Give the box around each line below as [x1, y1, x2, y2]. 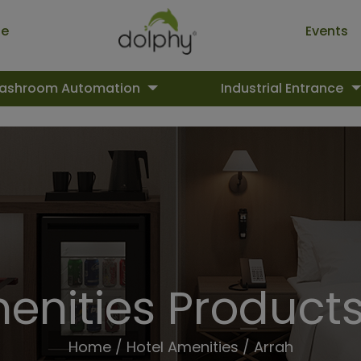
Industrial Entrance [220, 79, 346, 98]
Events [305, 22, 348, 40]
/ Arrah [238, 336, 293, 357]
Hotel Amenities [126, 336, 239, 357]
